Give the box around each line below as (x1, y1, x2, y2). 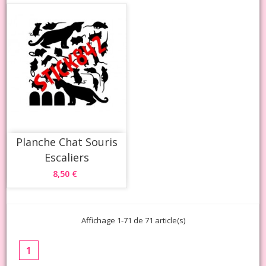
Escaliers (45, 150, 90, 164)
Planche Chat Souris (16, 134, 118, 149)
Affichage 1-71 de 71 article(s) (81, 214, 185, 226)
